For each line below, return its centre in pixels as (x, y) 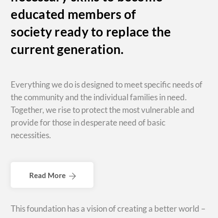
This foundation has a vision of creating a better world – (108, 209)
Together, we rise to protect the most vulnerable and (103, 109)
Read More (48, 176)
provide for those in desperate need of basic (88, 122)
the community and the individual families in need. (100, 97)
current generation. (67, 49)
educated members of (73, 14)
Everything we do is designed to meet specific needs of (107, 84)
